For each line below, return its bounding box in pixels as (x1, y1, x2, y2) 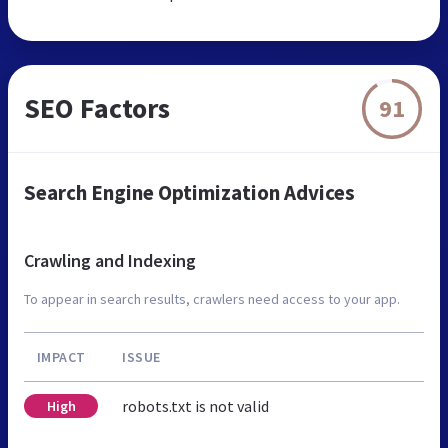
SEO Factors (24, 90, 170, 127)
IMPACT (36, 348, 86, 367)
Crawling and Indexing (24, 249, 196, 273)
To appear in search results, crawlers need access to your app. (24, 290, 400, 309)
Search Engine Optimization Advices (24, 179, 355, 207)
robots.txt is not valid (122, 396, 269, 417)
